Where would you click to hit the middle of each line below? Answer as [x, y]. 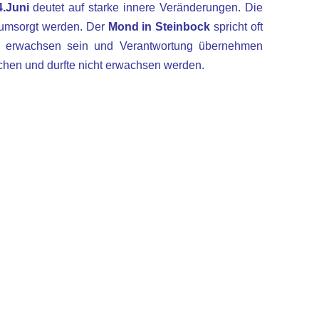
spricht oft [237, 27]
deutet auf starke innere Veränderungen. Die [148, 7]
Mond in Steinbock [159, 27]
